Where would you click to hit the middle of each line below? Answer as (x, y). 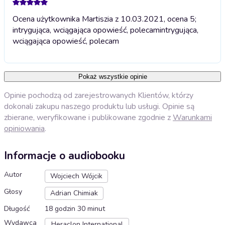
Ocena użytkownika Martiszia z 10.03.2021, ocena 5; (104, 19)
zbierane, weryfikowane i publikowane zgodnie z (88, 117)
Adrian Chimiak (74, 193)
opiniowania (24, 128)
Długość (17, 209)
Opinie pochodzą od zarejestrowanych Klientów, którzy (99, 95)
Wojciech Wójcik (76, 176)
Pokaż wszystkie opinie (113, 76)
